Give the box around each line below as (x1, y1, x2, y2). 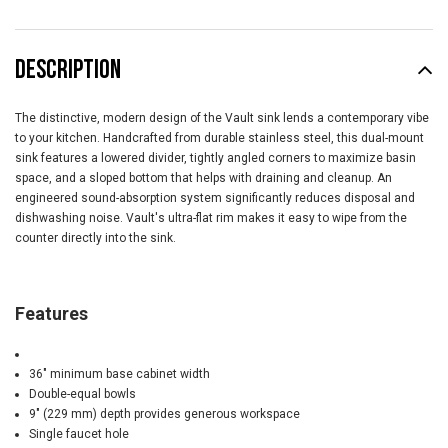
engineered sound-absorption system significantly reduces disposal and (15, 191, 415, 206)
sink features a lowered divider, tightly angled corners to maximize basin (15, 151, 416, 166)
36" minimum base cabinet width (28, 367, 210, 382)
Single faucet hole (28, 427, 129, 442)
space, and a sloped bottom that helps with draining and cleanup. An (15, 171, 392, 186)
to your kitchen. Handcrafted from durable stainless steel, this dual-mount (15, 131, 424, 146)
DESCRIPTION (15, 55, 121, 83)
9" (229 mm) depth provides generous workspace (28, 407, 300, 422)
